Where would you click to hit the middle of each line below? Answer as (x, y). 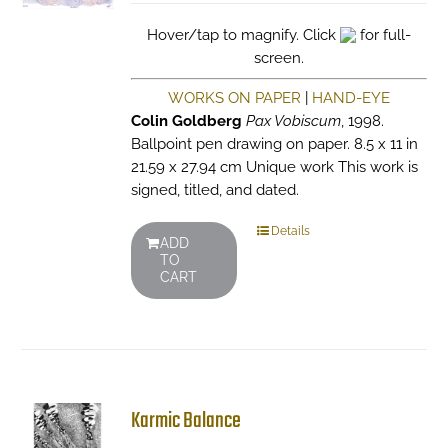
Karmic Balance (185, 421)
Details (290, 231)
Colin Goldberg (186, 121)
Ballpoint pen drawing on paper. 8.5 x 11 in (274, 144)
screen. (278, 58)
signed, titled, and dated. (214, 190)
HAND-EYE (350, 98)
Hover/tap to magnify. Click (243, 35)
